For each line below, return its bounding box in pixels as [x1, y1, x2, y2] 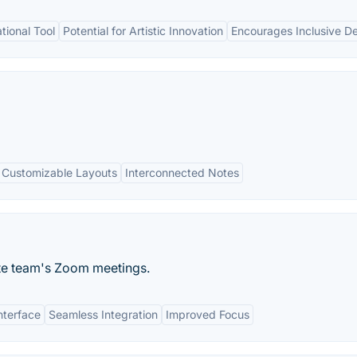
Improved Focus [166, 308, 249, 321]
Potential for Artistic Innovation [63, 24, 223, 37]
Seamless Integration [49, 308, 158, 321]
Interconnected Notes [125, 166, 239, 179]
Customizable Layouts [2, 166, 117, 179]
